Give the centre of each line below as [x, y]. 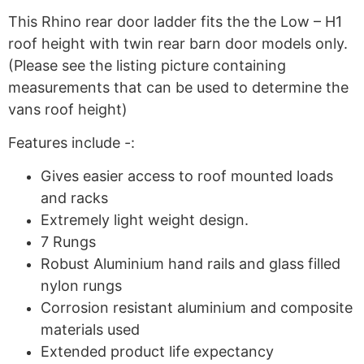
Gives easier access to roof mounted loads [187, 176]
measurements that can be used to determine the [178, 87]
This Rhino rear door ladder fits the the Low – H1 [175, 21]
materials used [90, 330]
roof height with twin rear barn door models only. [178, 43]
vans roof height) [68, 109]
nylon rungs [81, 286]
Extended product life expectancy [157, 352]
